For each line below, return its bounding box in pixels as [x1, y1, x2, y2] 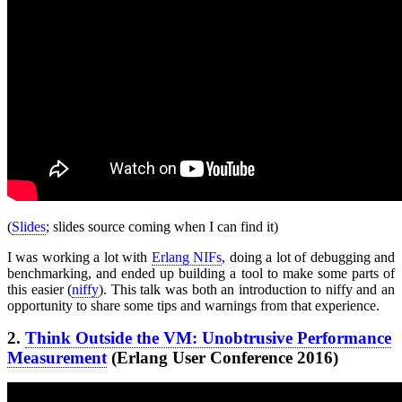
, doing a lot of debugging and [222, 249, 396, 266]
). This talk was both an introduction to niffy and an [99, 282, 396, 298]
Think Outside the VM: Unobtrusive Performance [25, 328, 391, 348]
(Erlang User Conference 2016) [107, 348, 338, 368]
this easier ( [7, 282, 73, 298]
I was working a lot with [7, 249, 152, 266]
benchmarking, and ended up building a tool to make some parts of [7, 266, 395, 282]
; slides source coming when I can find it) [46, 219, 278, 235]
